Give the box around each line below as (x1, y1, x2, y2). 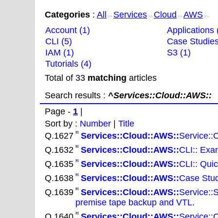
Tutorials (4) (45, 59, 91, 69)
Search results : (45, 91, 108, 100)
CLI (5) (45, 36, 72, 46)
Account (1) (45, 25, 90, 35)
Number (80, 119, 111, 128)
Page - (45, 107, 73, 116)
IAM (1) (45, 48, 74, 57)
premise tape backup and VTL (75, 198, 192, 207)
